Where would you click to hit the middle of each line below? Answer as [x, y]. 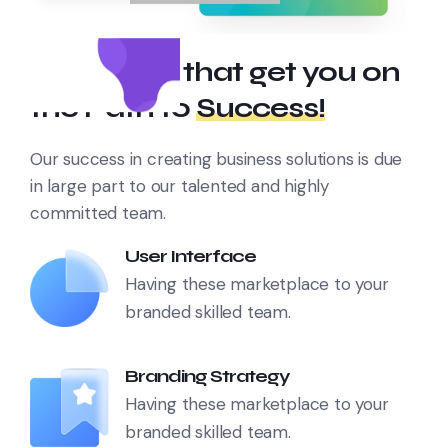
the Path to [113, 108]
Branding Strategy [207, 376]
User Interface [190, 256]
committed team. [98, 213]
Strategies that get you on [215, 72]
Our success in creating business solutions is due [216, 159]
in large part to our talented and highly [179, 186]
